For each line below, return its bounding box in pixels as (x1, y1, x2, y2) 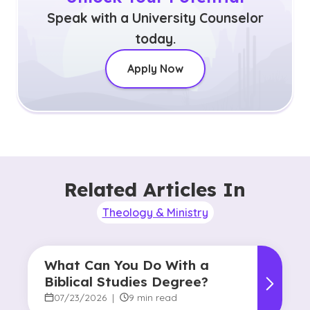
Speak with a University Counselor (46, 10, 264, 26)
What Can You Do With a (44, 257, 209, 273)
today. (134, 30, 176, 47)
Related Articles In (64, 177, 246, 201)
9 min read (129, 291, 178, 303)
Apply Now (127, 62, 183, 75)
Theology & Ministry (102, 206, 208, 219)
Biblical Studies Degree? (44, 273, 208, 290)
